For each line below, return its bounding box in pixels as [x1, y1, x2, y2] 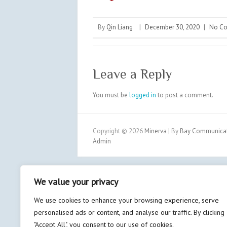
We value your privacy [34, 176, 118, 187]
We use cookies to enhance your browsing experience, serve [34, 196, 219, 205]
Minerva [144, 127, 167, 135]
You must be [93, 91, 129, 99]
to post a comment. [156, 91, 213, 99]
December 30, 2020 [145, 23, 200, 31]
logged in [129, 91, 156, 99]
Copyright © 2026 [93, 127, 144, 135]
